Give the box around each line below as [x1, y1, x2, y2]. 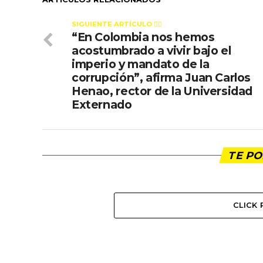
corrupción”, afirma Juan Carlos [72, 70, 251, 85]
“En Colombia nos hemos [72, 30, 215, 44]
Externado [72, 97, 132, 112]
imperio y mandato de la [72, 57, 210, 71]
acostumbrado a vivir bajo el [72, 43, 231, 58]
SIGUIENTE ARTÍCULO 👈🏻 [72, 20, 162, 28]
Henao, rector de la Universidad [72, 84, 253, 98]
